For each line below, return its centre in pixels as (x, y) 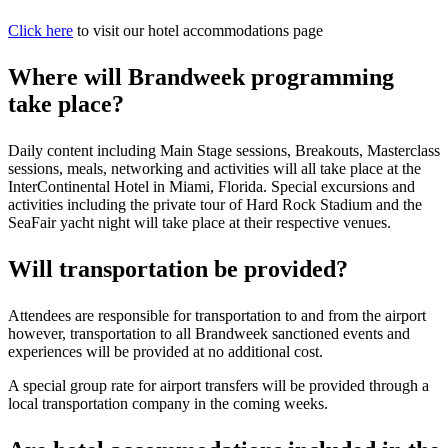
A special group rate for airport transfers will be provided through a (218, 385)
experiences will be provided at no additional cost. (167, 351)
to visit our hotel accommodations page (200, 30)
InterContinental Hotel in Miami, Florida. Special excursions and (211, 186)
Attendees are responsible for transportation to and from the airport (217, 315)
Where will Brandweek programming (201, 77)
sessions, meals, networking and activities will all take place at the (214, 168)
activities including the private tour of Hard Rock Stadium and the (215, 204)
